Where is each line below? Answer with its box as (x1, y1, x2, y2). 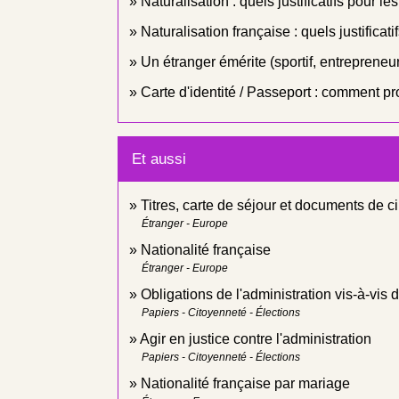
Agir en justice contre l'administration (140, 330, 371, 346)
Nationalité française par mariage (141, 375, 350, 391)
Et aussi (132, 150, 186, 167)
